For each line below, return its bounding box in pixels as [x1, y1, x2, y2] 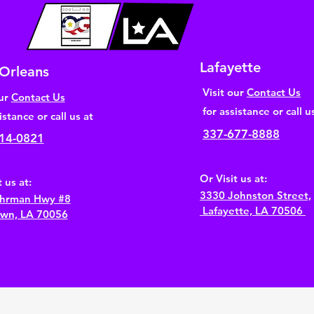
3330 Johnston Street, [199, 188, 311, 202]
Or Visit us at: [199, 171, 267, 185]
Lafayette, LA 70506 [199, 203, 306, 217]
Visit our [202, 85, 247, 99]
